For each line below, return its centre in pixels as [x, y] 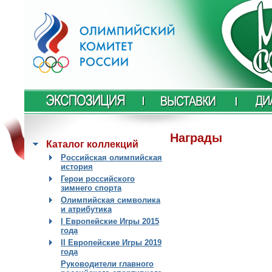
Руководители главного [107, 264]
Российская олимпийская [111, 158]
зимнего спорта [91, 188]
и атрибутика [86, 209]
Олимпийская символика [110, 200]
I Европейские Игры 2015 [110, 221]
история [77, 167]
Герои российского [98, 179]
